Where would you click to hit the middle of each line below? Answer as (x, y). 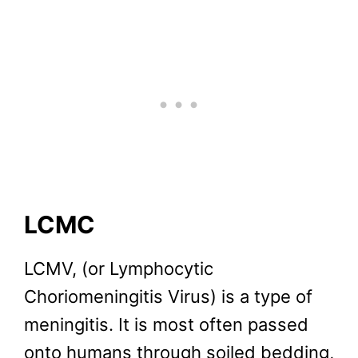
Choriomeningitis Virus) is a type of (168, 297)
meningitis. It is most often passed (166, 325)
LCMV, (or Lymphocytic (119, 269)
